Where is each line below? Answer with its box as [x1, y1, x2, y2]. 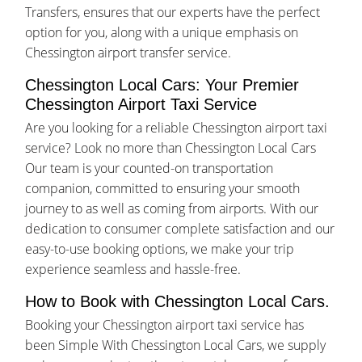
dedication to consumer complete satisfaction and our [25, 220, 335, 238]
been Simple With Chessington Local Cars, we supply [25, 336, 326, 355]
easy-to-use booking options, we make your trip [25, 240, 295, 259]
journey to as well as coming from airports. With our [25, 200, 319, 218]
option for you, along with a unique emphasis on [25, 23, 299, 42]
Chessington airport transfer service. [25, 44, 232, 62]
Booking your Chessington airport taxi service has [25, 316, 305, 335]
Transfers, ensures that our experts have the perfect [25, 3, 321, 22]
